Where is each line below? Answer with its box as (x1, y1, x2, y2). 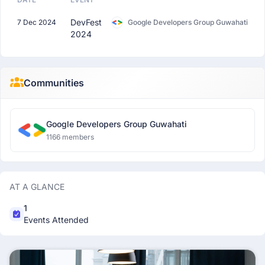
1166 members (46, 132, 94, 141)
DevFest (70, 17, 102, 27)
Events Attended (24, 215, 89, 225)
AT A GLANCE (9, 182, 64, 192)
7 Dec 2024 (17, 18, 56, 27)
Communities (23, 77, 84, 89)
